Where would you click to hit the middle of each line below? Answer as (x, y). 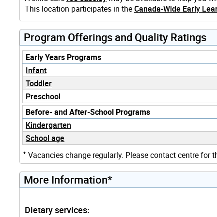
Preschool (43, 96)
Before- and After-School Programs (88, 112)
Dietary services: (57, 209)
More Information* (68, 179)
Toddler (39, 83)
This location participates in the (79, 8)
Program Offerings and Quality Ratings (115, 37)
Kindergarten (48, 125)
